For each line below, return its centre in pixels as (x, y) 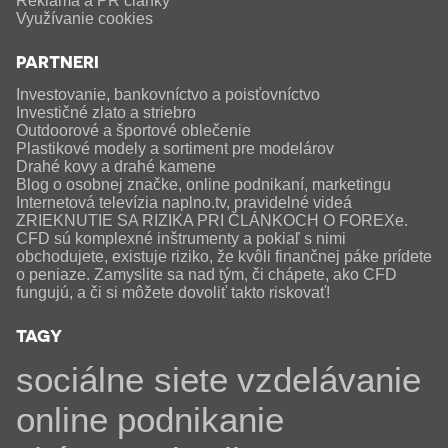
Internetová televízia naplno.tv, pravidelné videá (183, 203)
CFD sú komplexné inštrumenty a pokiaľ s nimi (180, 239)
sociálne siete (121, 380)
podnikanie (200, 420)
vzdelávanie (328, 380)
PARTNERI (57, 61)
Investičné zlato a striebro (105, 113)
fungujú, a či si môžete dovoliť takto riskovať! (172, 293)
